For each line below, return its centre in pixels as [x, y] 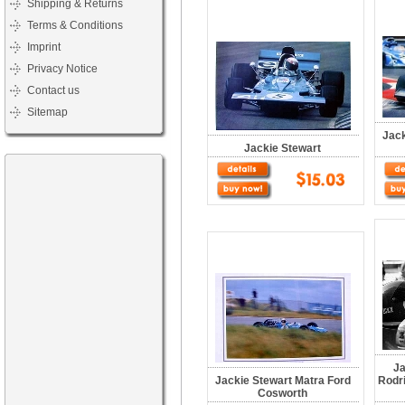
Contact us [53, 90]
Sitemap [47, 112]
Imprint [44, 47]
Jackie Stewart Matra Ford [283, 381]
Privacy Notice [62, 69]
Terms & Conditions [75, 25]
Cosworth [283, 393]
